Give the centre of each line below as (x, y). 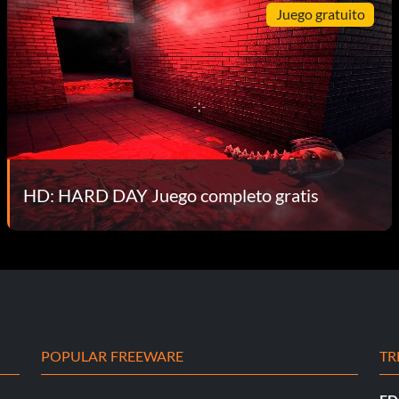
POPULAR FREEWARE (113, 355)
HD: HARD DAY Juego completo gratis (171, 195)
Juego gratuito (320, 14)
